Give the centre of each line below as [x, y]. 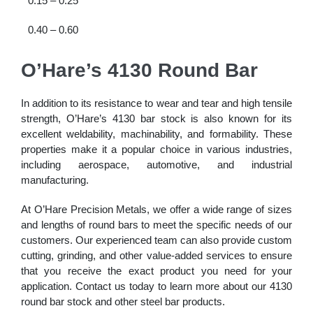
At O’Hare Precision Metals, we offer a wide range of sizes [156, 209]
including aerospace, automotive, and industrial [156, 165]
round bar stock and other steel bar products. [123, 301]
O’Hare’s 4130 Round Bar [139, 70]
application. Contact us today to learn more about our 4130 [156, 286]
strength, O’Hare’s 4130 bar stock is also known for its [156, 118]
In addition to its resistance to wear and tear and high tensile [156, 103]
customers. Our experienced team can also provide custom [156, 240]
